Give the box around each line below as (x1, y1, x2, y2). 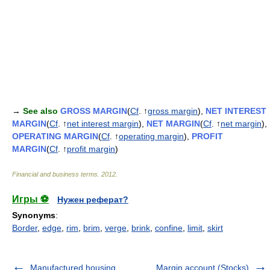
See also (23, 106, 58, 116)
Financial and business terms (12, 171, 98, 178)
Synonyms (12, 210, 55, 220)
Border (12, 223, 37, 233)
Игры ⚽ (12, 194, 49, 204)
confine (155, 223, 183, 233)
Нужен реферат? (57, 195, 128, 204)
